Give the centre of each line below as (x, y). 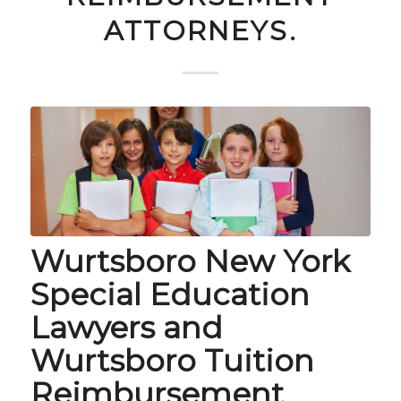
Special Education (170, 294)
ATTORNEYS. (200, 31)
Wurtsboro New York (190, 261)
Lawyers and (126, 327)
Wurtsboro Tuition (172, 360)
